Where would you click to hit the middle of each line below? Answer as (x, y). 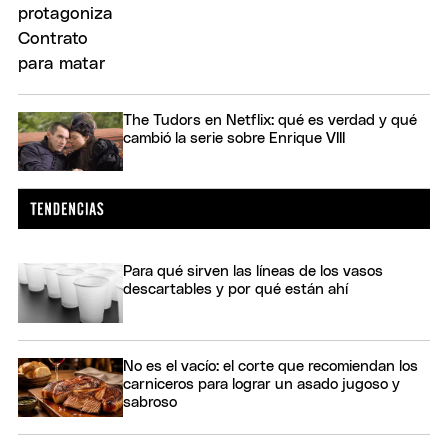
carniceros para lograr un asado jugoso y (261, 384)
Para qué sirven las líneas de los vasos (253, 272)
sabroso (150, 402)
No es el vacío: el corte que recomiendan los (270, 366)
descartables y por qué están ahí (235, 290)
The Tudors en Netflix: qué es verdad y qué (270, 120)
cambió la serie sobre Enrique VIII (234, 138)
